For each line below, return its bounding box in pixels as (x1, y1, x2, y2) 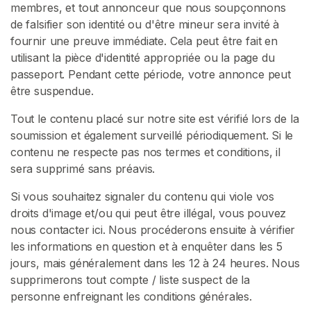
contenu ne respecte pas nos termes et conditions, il (10, 145, 280, 159)
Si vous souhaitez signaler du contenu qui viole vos (10, 190, 275, 203)
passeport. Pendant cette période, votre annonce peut (10, 67, 291, 81)
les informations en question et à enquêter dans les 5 (10, 239, 283, 253)
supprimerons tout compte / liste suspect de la (10, 273, 250, 287)
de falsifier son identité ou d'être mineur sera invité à (10, 17, 280, 31)
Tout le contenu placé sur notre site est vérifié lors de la (10, 112, 299, 126)
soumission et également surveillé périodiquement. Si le (10, 128, 294, 142)
